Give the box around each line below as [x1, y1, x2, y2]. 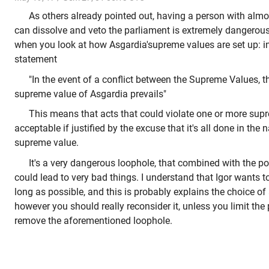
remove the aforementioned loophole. [14, 214, 172, 226]
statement [14, 53, 59, 65]
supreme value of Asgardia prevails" [14, 88, 166, 100]
